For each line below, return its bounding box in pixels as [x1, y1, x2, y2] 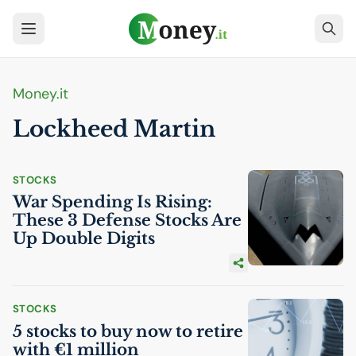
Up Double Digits [13, 229, 155, 249]
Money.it [13, 84, 68, 103]
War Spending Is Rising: [13, 192, 212, 212]
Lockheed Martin [13, 115, 215, 143]
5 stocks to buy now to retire [13, 321, 243, 341]
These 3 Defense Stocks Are [13, 211, 242, 230]
